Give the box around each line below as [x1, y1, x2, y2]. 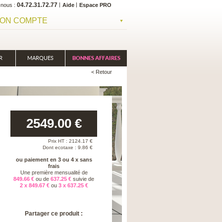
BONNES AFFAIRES [72, 55, 120, 61]
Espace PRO [79, 2, 111, 8]
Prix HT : [48, 138, 69, 144]
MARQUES [27, 55, 54, 61]
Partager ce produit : [25, 210, 83, 217]
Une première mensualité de [20, 169, 88, 175]
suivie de [73, 176, 94, 182]
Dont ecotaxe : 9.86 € [43, 145, 97, 150]
